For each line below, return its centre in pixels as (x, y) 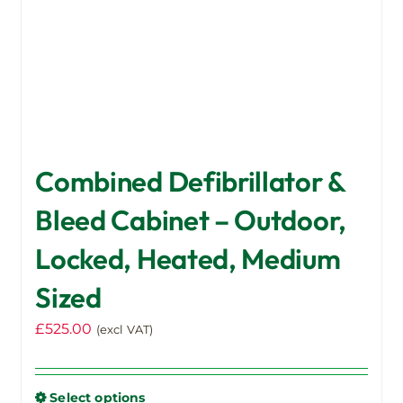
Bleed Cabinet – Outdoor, (191, 219)
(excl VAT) (125, 329)
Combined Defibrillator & (190, 181)
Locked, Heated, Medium (188, 258)
